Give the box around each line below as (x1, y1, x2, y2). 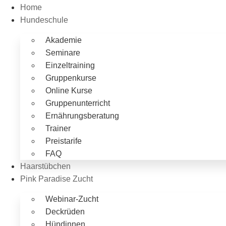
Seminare (45, 48, 80, 58)
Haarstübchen (20, 162, 71, 171)
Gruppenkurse (45, 74, 96, 83)
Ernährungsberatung (45, 111, 119, 121)
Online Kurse (45, 86, 92, 95)
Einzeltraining (45, 61, 95, 70)
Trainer (45, 124, 71, 133)
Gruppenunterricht (45, 99, 110, 108)
